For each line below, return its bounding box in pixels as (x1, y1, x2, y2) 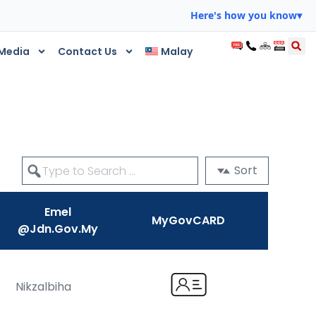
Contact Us (57, 44, 117, 59)
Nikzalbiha (16, 279, 72, 295)
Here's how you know (190, 8, 297, 22)
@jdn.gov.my (17, 221, 98, 237)
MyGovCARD (152, 212, 226, 229)
